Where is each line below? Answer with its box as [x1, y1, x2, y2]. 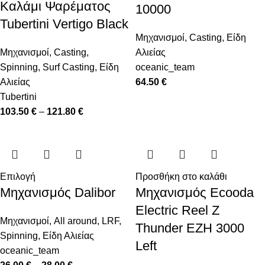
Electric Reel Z [135, 203, 219, 218]
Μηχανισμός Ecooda [135, 185, 254, 201]
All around [54, 216, 97, 227]
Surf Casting [43, 62, 95, 73]
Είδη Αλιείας [43, 231, 94, 241]
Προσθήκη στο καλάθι [135, 172, 227, 182]
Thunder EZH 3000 [135, 221, 244, 236]
